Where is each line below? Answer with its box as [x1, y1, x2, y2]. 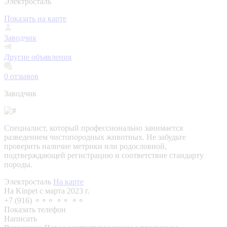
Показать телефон [4, 205, 66, 214]
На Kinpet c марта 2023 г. [4, 186, 90, 195]
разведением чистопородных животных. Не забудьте [4, 132, 186, 141]
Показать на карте [4, 14, 66, 23]
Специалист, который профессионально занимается [4, 123, 183, 132]
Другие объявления [4, 52, 71, 61]
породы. [4, 160, 32, 169]
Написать [4, 214, 37, 223]
